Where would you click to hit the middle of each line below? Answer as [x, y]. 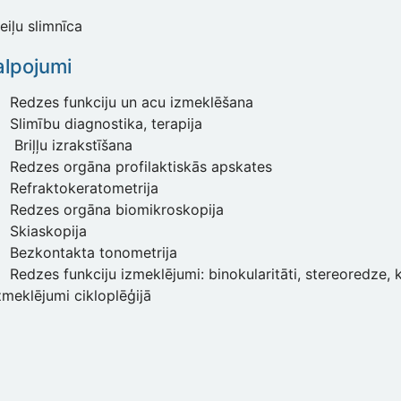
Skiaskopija [48, 231]
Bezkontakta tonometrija [94, 253]
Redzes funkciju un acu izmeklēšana [132, 102]
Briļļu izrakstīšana [71, 145]
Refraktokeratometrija [84, 188]
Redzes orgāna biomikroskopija [117, 210]
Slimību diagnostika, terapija [106, 124]
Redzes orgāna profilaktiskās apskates [141, 167]
